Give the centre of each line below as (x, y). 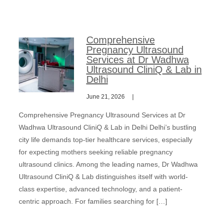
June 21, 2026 (105, 97)
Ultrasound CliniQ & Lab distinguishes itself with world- (104, 177)
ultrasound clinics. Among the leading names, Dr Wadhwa (109, 164)
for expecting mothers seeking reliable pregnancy (96, 152)
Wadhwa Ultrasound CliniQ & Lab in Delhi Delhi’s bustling (108, 127)
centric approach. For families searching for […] (93, 201)
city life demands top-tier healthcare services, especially (106, 140)
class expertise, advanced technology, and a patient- (101, 189)
